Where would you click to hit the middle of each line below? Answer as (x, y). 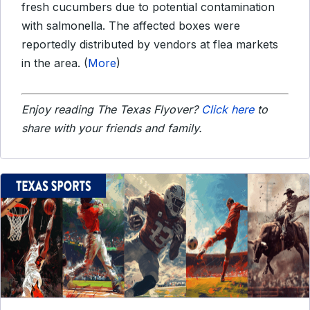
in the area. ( (55, 63)
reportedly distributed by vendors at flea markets (150, 44)
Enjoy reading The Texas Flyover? (111, 109)
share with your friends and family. (112, 128)
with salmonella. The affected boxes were (131, 26)
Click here (228, 109)
